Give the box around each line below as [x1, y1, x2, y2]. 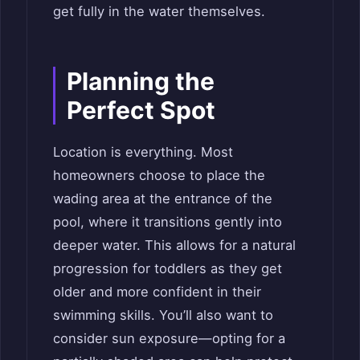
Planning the [67, 66, 215, 96]
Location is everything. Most [53, 143, 233, 160]
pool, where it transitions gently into [53, 213, 282, 230]
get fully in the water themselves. [53, 2, 265, 19]
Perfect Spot [67, 95, 215, 125]
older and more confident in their [53, 283, 261, 300]
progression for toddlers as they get [53, 260, 282, 276]
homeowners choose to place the [53, 166, 265, 183]
